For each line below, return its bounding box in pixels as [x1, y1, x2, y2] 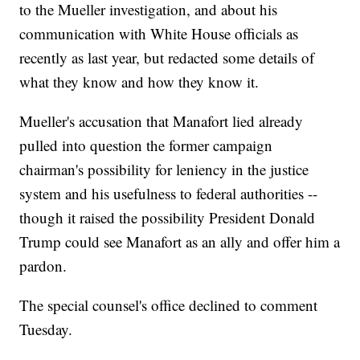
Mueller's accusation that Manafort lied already [19, 111, 304, 132]
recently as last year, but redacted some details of [19, 47, 315, 68]
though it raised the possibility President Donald [19, 207, 316, 228]
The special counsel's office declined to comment [19, 295, 318, 316]
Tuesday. [19, 319, 73, 340]
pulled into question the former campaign [19, 135, 273, 156]
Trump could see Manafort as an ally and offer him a [19, 231, 341, 252]
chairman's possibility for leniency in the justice [19, 159, 309, 180]
